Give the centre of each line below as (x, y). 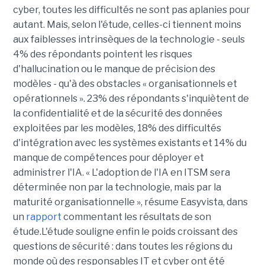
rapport (43, 217)
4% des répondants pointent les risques (102, 54)
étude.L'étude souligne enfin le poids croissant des (125, 232)
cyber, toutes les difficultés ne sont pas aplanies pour (131, 10)
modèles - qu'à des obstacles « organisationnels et (125, 84)
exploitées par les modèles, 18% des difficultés (117, 128)
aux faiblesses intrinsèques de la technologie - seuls (129, 40)
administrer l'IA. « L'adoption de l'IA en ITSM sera (121, 173)
